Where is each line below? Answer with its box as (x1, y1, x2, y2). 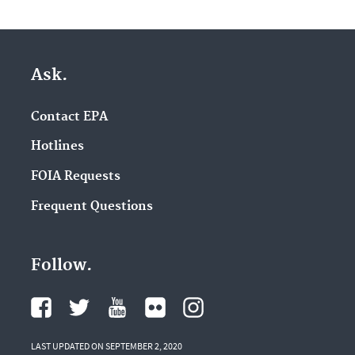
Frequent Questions (30, 198, 153, 214)
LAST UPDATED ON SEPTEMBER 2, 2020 (30, 339, 182, 352)
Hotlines (30, 139, 84, 155)
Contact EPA (30, 109, 108, 124)
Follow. (30, 254, 92, 276)
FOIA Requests (30, 169, 120, 185)
